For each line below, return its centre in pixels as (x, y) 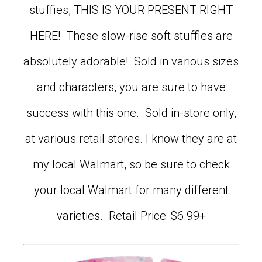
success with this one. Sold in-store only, (131, 113)
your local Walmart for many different (131, 190)
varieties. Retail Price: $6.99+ (131, 216)
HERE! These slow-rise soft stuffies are (131, 35)
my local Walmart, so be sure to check (131, 164)
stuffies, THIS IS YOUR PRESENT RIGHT (131, 10)
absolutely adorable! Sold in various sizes (131, 61)
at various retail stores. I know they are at (131, 138)
